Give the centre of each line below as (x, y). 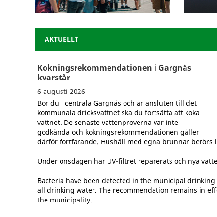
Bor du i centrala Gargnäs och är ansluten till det (117, 103)
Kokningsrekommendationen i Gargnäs (114, 68)
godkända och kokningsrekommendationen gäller (118, 132)
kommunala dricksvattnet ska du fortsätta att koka (118, 113)
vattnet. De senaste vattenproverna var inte (108, 123)
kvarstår (54, 78)
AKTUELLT (62, 39)
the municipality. (65, 200)
